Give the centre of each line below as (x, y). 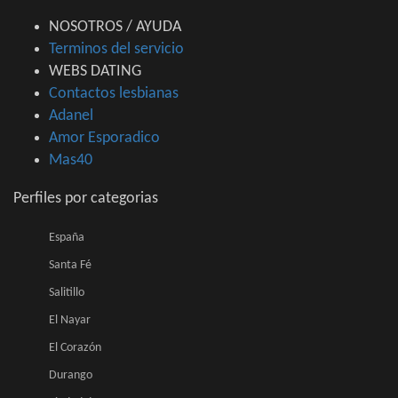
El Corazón (75, 348)
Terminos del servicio (116, 50)
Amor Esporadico (104, 139)
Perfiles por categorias (86, 199)
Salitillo (67, 293)
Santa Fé (70, 266)
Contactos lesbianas (114, 94)
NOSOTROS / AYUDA (115, 28)
